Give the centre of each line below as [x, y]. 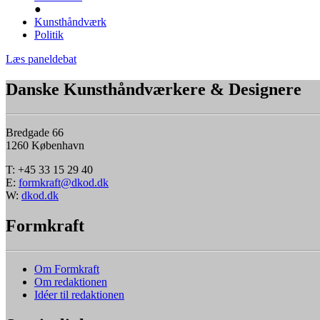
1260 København [45, 146]
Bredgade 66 [35, 133]
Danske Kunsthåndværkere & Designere [154, 90]
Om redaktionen [71, 282]
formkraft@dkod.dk [64, 183]
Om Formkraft [67, 269]
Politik [49, 35]
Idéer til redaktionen [79, 295]
